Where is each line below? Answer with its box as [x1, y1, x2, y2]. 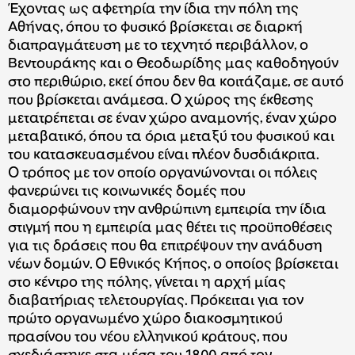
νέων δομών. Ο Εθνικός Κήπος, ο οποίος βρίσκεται [8, 258, 338, 272]
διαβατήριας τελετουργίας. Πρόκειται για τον [8, 294, 303, 308]
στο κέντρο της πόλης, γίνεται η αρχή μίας [8, 276, 286, 290]
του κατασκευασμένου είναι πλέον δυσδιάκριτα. [8, 148, 319, 162]
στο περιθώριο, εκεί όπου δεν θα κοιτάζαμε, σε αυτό [8, 75, 344, 90]
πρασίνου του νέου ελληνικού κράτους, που [8, 330, 288, 345]
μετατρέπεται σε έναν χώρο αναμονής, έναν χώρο [8, 112, 337, 126]
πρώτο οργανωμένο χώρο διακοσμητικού [8, 312, 283, 326]
